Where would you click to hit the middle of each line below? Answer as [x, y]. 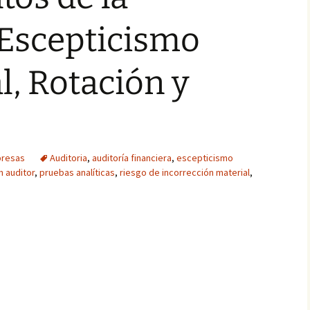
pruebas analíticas [77, 172]
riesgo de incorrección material [185, 172]
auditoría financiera [132, 158]
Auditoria [69, 158]
